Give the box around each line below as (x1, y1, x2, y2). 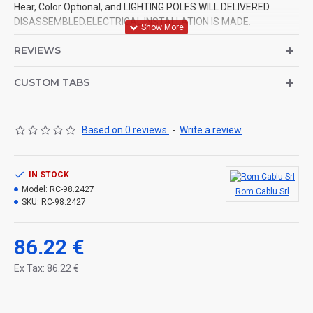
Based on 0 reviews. (82, 124, 169, 136)
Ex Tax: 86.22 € (14, 263, 79, 275)
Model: (22, 184, 48, 195)
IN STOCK (29, 170, 69, 180)
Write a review (180, 124, 242, 136)
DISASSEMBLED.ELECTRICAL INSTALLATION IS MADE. (14, 16, 251, 28)
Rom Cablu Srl (235, 187, 289, 197)
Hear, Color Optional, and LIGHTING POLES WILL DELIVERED (14, 1, 270, 13)
